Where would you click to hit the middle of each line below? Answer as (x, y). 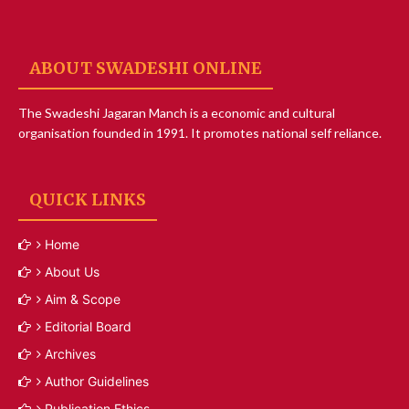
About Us (72, 271)
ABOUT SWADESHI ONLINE (146, 68)
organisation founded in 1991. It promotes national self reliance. (200, 132)
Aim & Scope (83, 299)
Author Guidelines (97, 381)
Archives (70, 353)
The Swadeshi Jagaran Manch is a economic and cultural (177, 112)
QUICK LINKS (88, 199)
